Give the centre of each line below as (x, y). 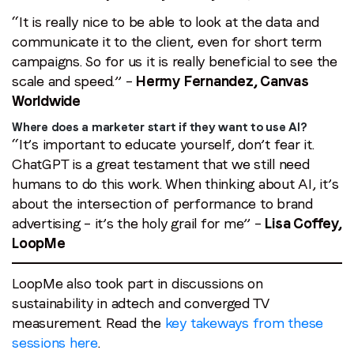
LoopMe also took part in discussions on (137, 283)
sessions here (55, 342)
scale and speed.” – (74, 81)
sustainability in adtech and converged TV (141, 303)
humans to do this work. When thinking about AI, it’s (175, 183)
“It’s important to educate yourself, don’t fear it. (163, 144)
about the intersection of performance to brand (162, 203)
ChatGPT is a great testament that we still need (161, 164)
